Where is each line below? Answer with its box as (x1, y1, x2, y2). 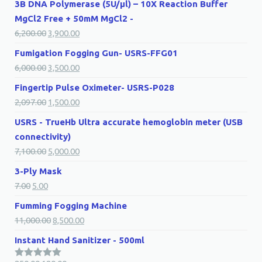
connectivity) (15, 132, 71, 142)
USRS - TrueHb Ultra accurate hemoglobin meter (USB (15, 117, 243, 127)
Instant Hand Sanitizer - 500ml (15, 235, 144, 245)
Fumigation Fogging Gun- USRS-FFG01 (15, 48, 178, 58)
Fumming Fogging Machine (15, 201, 127, 211)
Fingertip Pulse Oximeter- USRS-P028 (15, 82, 174, 92)
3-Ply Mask (15, 166, 62, 176)
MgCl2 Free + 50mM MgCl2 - (15, 13, 133, 23)
